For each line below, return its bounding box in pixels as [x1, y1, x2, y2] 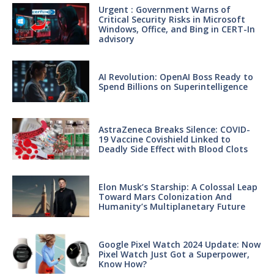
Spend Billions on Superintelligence [98, 80, 248, 92]
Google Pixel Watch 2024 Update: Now [98, 238, 261, 250]
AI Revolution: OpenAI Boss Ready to [98, 70, 253, 83]
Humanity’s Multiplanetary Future [98, 200, 245, 212]
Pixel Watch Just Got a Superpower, [98, 248, 250, 260]
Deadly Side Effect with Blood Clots [98, 143, 248, 155]
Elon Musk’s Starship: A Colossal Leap [98, 180, 257, 193]
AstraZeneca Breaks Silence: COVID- [98, 123, 250, 135]
